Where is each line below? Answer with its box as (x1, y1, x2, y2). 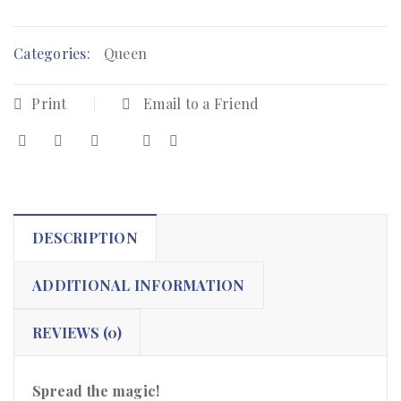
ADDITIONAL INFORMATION (32, 276, 245, 295)
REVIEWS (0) (32, 323, 122, 343)
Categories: (13, 44, 90, 64)
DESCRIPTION (32, 228, 138, 248)
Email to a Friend (139, 94, 260, 114)
